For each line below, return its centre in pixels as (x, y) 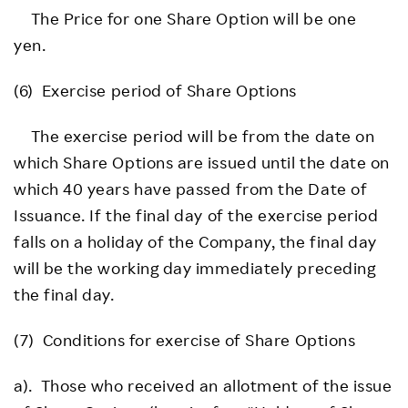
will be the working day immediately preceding (195, 267)
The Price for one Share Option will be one (185, 18)
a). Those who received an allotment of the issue (203, 385)
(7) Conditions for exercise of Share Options (185, 339)
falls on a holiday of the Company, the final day (195, 241)
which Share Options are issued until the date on (202, 162)
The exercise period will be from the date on (194, 135)
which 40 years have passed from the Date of (191, 188)
